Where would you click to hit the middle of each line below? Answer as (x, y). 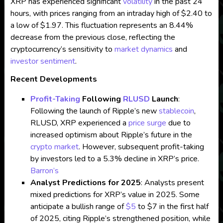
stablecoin (176, 111)
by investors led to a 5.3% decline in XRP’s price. (114, 159)
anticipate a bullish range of (78, 207)
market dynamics (143, 49)
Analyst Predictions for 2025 (85, 183)
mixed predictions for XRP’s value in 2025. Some (115, 195)
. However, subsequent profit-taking (141, 147)
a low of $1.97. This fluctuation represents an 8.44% (102, 25)
